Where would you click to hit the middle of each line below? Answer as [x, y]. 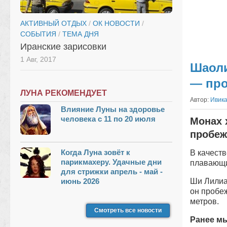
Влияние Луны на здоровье [113, 109]
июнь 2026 [80, 181]
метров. [204, 201]
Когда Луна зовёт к [96, 152]
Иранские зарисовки [63, 46]
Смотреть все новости [128, 210]
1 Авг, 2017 [38, 59]
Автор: [200, 100]
